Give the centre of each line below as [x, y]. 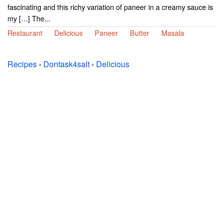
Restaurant [25, 33]
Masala [173, 33]
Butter [140, 33]
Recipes [22, 64]
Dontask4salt [66, 64]
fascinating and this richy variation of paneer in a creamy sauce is [110, 7]
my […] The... [29, 18]
